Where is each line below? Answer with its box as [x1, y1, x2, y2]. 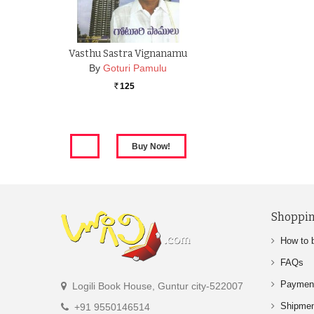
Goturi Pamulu [103, 62, 168, 74]
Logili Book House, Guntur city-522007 [69, 280, 243, 292]
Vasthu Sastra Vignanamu [69, 48, 188, 60]
